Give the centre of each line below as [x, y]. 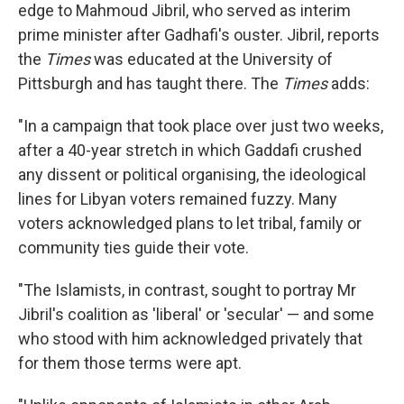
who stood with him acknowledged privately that [190, 339]
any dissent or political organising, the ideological [192, 174]
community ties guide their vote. [133, 248]
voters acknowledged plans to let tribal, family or [190, 223]
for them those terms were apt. [130, 363]
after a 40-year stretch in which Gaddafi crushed [190, 150]
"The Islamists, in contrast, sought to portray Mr [187, 290]
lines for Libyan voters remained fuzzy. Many [178, 199]
